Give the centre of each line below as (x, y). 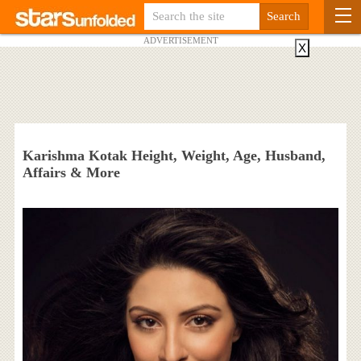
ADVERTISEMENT (180, 40)
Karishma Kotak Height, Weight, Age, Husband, (174, 156)
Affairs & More (71, 172)
